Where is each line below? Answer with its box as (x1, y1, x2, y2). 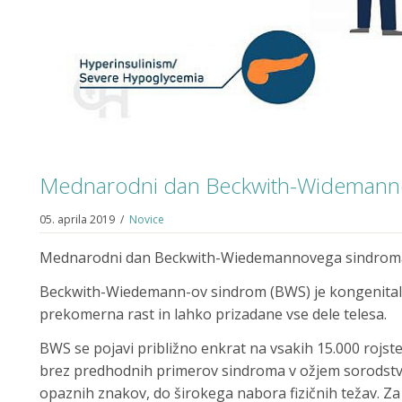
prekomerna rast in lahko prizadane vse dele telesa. (39, 303, 387, 324)
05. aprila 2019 (39, 211, 115, 227)
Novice (129, 211, 164, 227)
